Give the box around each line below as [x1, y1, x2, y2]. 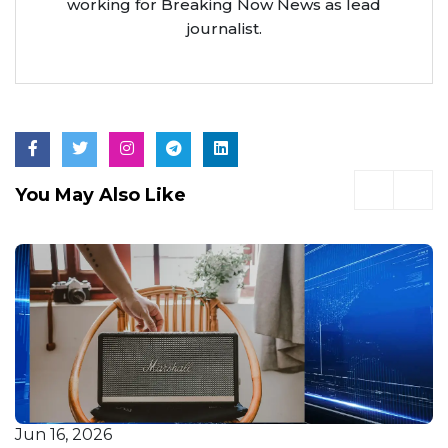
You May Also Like [15, 184, 186, 207]
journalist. [186, 18, 262, 38]
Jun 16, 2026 [15, 425, 112, 445]
